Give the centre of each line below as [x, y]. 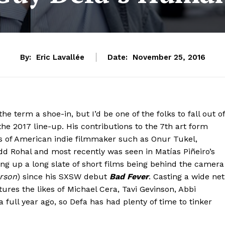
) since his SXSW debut [63, 176]
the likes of [43, 189]
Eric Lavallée [60, 58]
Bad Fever [129, 176]
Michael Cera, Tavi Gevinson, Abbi [132, 189]
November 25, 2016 [169, 58]
